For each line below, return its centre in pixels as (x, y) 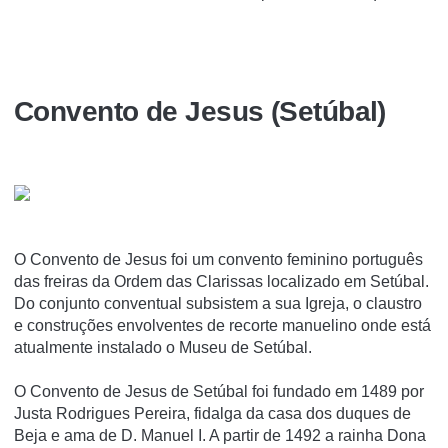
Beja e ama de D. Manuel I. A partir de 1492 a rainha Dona (220, 435)
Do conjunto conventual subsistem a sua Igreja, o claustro (218, 303)
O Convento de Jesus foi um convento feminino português (218, 259)
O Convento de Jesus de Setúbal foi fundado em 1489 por (219, 391)
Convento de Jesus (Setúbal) (200, 111)
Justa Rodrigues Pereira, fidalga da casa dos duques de (212, 413)
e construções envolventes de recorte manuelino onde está (222, 325)
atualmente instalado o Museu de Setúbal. (163, 347)
